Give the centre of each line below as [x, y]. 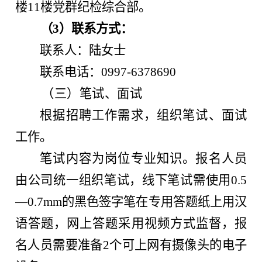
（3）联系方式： [87, 28]
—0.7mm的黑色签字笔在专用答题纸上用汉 [131, 201]
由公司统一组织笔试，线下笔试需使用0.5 [131, 180]
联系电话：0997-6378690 [108, 72]
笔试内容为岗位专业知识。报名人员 [143, 158]
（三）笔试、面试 [92, 93]
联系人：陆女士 [83, 50]
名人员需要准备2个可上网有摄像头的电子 [131, 245]
